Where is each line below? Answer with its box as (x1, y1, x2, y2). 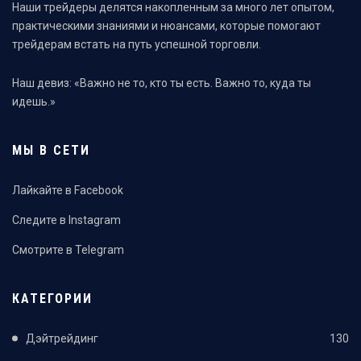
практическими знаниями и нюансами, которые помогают (12, 19, 321, 32)
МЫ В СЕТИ (12, 142, 90, 158)
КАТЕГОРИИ (12, 290, 93, 306)
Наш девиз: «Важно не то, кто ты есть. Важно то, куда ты (12, 76, 311, 89)
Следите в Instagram (12, 213, 121, 226)
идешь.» (12, 94, 56, 108)
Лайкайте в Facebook (12, 183, 123, 197)
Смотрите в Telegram (12, 243, 124, 256)
